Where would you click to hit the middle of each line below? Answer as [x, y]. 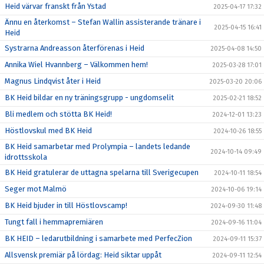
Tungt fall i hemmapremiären [54, 222]
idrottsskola [26, 157]
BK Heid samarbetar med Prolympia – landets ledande [98, 146]
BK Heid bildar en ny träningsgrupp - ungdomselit [89, 98]
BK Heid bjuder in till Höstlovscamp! [66, 205]
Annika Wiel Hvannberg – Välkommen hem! [76, 65]
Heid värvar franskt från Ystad [55, 6]
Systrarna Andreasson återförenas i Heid [75, 48]
